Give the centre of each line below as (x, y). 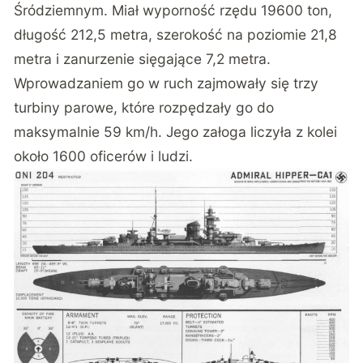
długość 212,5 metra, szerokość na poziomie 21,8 (176, 34)
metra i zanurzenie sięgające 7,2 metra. (143, 58)
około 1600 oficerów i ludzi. (104, 156)
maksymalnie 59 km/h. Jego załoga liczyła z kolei (176, 131)
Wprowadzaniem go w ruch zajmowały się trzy (167, 83)
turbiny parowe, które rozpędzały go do (144, 107)
